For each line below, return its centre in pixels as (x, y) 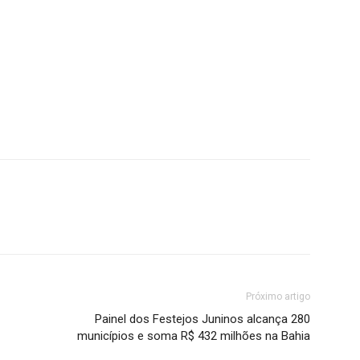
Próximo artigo (278, 297)
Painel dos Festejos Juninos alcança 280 (202, 319)
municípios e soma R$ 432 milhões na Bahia (194, 336)
